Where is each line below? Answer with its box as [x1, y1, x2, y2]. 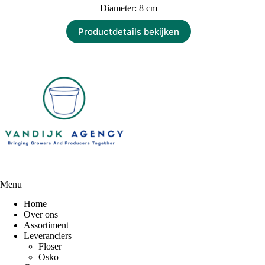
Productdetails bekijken [77, 25, 179, 37]
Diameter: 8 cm [99, 3, 157, 14]
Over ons [24, 209, 58, 220]
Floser [38, 241, 62, 252]
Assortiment [24, 220, 69, 231]
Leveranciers [24, 231, 72, 241]
